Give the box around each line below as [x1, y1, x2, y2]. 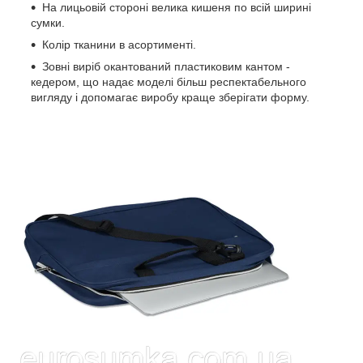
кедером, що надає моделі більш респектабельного [31, 75, 306, 88]
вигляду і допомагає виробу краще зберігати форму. [31, 90, 310, 104]
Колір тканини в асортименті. [42, 37, 196, 51]
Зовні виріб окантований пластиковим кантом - [42, 59, 290, 73]
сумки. [31, 15, 65, 29]
